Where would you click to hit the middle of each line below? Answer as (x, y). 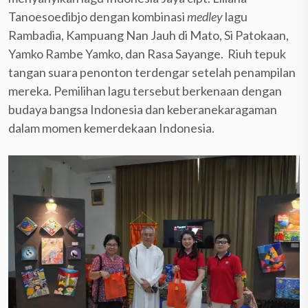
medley (206, 16)
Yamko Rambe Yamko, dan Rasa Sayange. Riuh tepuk (147, 53)
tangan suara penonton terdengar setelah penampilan (152, 72)
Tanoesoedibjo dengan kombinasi (98, 16)
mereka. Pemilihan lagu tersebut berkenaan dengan (145, 90)
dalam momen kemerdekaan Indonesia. (112, 128)
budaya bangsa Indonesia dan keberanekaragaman (143, 109)
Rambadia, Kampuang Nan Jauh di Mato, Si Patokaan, (148, 35)
